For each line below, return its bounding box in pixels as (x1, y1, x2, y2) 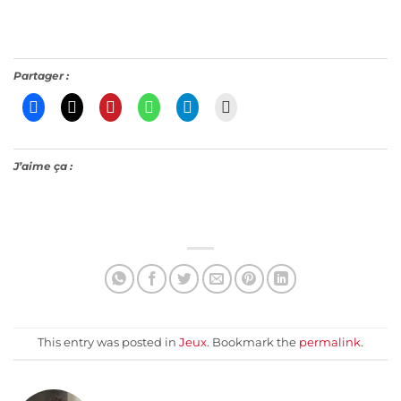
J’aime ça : (13, 159, 73, 174)
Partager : (13, 69, 69, 83)
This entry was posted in (38, 335, 179, 349)
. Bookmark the (207, 335, 299, 349)
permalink (299, 335, 361, 349)
